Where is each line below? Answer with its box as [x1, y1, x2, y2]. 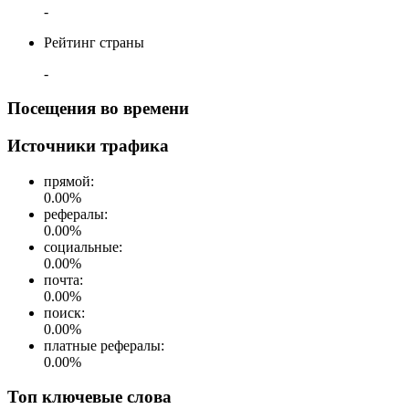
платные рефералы [44, 337, 161, 353]
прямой [44, 173, 90, 189]
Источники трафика [7, 135, 169, 155]
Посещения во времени [7, 99, 189, 119]
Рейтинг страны [44, 34, 144, 50]
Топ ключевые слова [7, 387, 172, 407]
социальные [44, 238, 119, 255]
